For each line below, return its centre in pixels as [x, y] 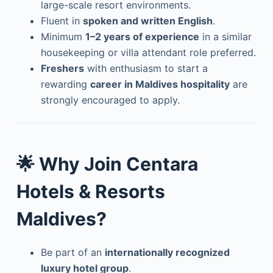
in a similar [225, 37]
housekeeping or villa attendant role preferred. [148, 52]
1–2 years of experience [142, 37]
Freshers [62, 68]
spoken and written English [147, 21]
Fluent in [62, 21]
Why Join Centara [118, 164]
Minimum [63, 37]
